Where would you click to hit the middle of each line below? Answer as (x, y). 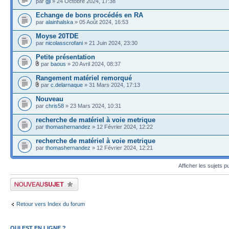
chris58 (55, 106)
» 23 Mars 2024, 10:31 (93, 106)
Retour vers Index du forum (51, 204)
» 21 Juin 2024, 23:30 (110, 43)
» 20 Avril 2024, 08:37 (93, 64)
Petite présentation (65, 57)
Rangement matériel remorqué (84, 78)
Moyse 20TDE (57, 36)
